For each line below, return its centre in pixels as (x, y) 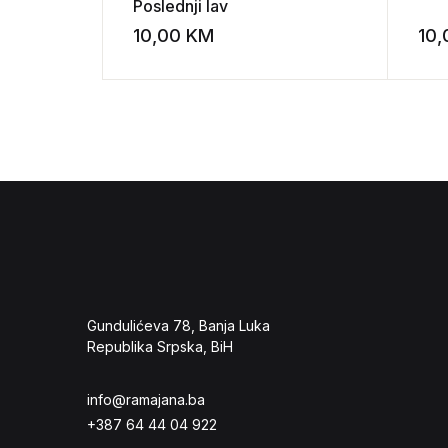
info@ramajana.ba (146, 399)
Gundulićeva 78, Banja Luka (178, 325)
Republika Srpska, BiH (160, 346)
